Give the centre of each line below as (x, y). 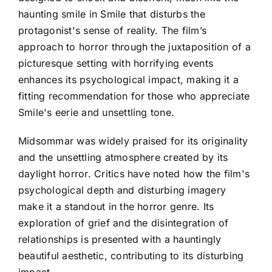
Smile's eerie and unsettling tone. (97, 112)
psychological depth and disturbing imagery (122, 190)
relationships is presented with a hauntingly (120, 239)
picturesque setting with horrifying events (116, 63)
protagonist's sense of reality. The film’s (113, 30)
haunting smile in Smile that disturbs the (112, 14)
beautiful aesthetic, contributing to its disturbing (131, 255)
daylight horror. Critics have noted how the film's (134, 173)
